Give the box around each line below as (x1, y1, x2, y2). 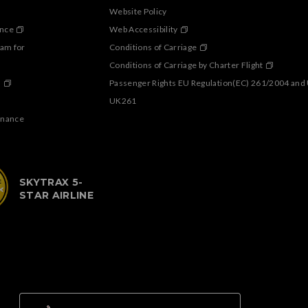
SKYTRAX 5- (19, 176, 83, 189)
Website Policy (109, 6, 167, 17)
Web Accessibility (109, 24, 178, 35)
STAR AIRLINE (19, 189, 94, 202)
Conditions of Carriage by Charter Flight (109, 60, 263, 71)
